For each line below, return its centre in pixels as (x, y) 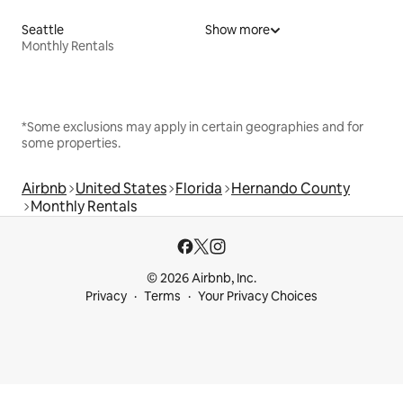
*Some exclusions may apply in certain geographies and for (193, 126)
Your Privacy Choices (258, 296)
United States (121, 188)
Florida (199, 188)
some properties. (71, 143)
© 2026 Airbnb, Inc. (201, 278)
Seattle (43, 29)
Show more (237, 29)
